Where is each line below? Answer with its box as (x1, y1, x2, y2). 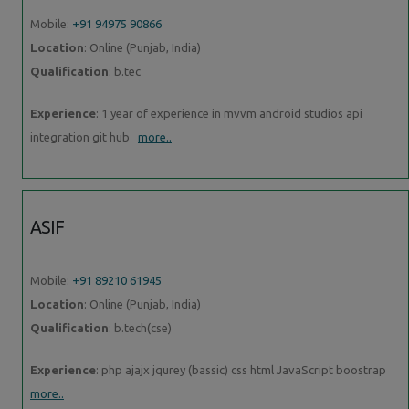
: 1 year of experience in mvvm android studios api (96, 106, 362, 120)
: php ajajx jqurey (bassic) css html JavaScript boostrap (96, 362, 389, 376)
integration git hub (30, 130, 138, 143)
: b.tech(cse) (109, 320, 172, 334)
